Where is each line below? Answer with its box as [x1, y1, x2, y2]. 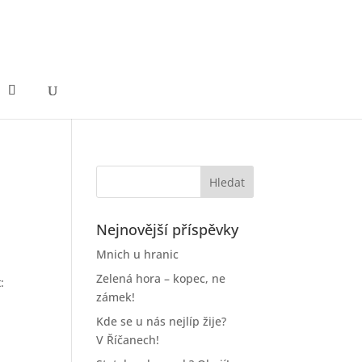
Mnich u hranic [96, 246, 179, 262]
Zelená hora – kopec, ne [96, 271, 226, 286]
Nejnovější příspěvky [96, 220, 239, 239]
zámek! [96, 289, 136, 305]
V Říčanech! [96, 332, 160, 347]
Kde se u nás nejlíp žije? [96, 314, 227, 329]
